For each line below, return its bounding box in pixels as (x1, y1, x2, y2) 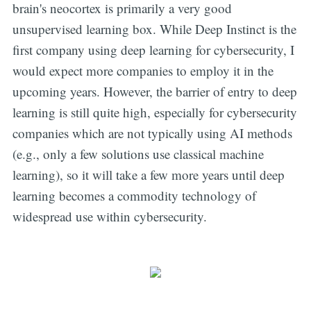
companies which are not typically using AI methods (12, 124, 292, 142)
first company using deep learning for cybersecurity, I (12, 40, 294, 58)
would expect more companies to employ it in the (12, 61, 274, 79)
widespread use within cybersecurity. (12, 207, 207, 225)
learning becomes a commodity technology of (12, 186, 256, 204)
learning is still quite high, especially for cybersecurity (12, 103, 297, 121)
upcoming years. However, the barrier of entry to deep (12, 82, 297, 100)
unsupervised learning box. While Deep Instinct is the (12, 19, 296, 37)
